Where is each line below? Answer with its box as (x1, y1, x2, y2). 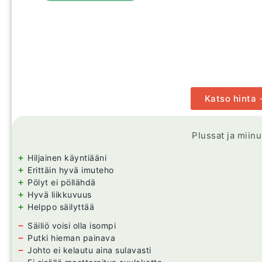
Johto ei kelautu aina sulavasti (27, 245, 151, 256)
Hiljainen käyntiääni (27, 153, 106, 163)
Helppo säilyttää (27, 202, 94, 212)
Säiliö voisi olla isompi (27, 220, 116, 231)
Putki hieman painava (27, 233, 115, 243)
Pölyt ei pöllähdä (27, 177, 96, 188)
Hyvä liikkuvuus (27, 189, 92, 200)
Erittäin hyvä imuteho (27, 165, 114, 175)
